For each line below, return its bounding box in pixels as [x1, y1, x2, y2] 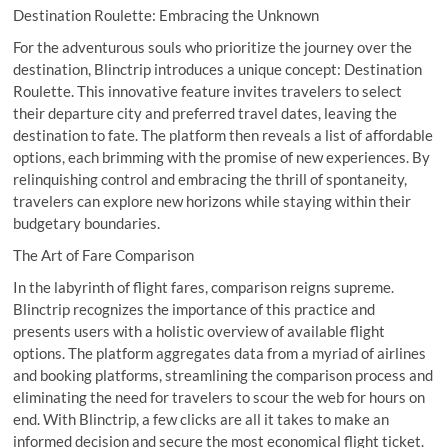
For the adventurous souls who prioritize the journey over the [13, 37, 413, 56]
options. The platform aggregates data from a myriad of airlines [13, 343, 427, 362]
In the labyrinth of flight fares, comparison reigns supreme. [13, 277, 395, 296]
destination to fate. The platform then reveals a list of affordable [13, 125, 434, 144]
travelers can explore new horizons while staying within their [13, 191, 412, 210]
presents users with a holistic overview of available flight [13, 321, 386, 340]
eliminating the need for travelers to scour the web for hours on [13, 387, 426, 406]
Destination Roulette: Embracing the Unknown [13, 5, 320, 24]
